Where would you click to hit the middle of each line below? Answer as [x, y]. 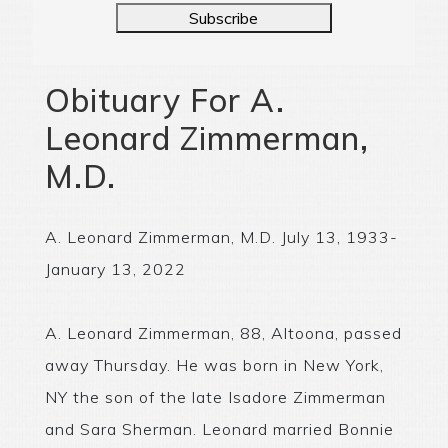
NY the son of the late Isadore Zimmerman [215, 396]
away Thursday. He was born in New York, [214, 364]
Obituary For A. [164, 99]
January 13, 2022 [115, 268]
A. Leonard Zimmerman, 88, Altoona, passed [223, 332]
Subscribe [224, 17]
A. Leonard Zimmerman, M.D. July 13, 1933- [221, 236]
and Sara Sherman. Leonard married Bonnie [219, 428]
